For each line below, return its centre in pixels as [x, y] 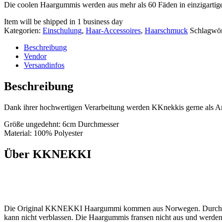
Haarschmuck [166, 30]
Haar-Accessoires [113, 30]
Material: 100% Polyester [43, 133]
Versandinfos [44, 65]
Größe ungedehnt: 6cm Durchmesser [61, 124]
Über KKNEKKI [48, 154]
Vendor [35, 56]
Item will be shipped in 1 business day [63, 21]
